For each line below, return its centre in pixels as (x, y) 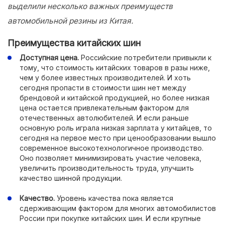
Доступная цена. (49, 58)
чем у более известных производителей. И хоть (105, 78)
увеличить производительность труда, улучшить (107, 168)
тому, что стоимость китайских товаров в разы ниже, (115, 68)
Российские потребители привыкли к (145, 58)
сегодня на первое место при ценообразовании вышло (118, 138)
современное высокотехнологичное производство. (111, 148)
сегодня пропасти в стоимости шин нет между (103, 88)
